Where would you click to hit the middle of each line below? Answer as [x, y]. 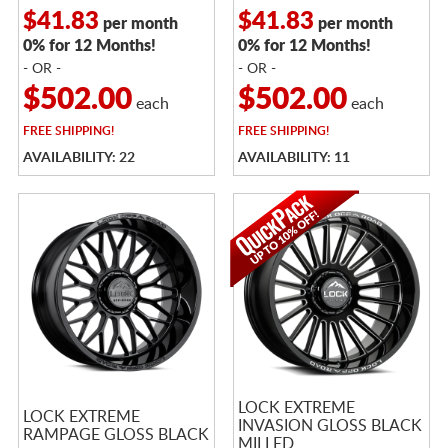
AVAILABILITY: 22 [78, 157]
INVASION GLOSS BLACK [329, 425]
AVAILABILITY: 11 [293, 157]
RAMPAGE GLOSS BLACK [115, 434]
